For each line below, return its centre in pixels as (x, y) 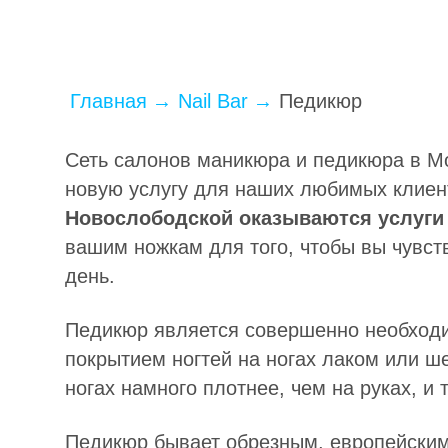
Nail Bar (213, 101)
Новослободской (152, 218)
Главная (108, 101)
